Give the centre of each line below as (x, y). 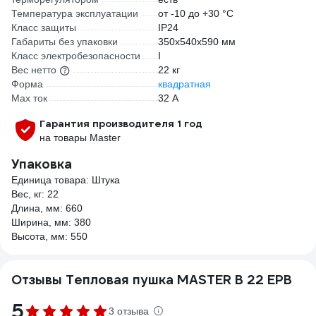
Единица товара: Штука (66, 180)
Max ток (29, 98)
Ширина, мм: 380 (51, 222)
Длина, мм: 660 (47, 208)
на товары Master (80, 138)
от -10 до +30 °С (196, 13)
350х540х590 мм (197, 42)
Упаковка (42, 164)
